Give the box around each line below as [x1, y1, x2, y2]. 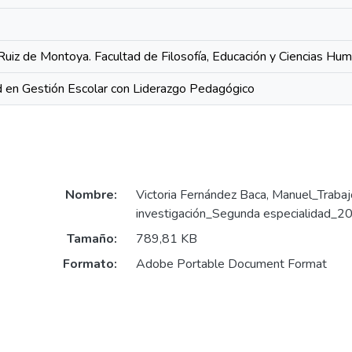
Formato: [62, 255, 117, 273]
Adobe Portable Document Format [135, 255, 327, 273]
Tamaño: [66, 230, 117, 248]
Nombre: [64, 186, 117, 204]
